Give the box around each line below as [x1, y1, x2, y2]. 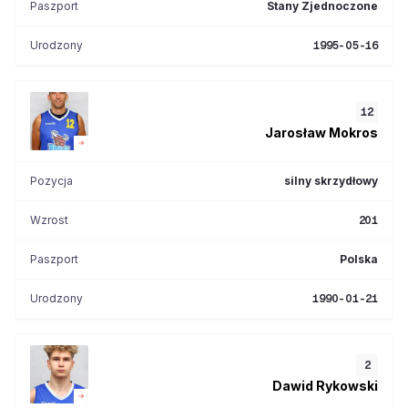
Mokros [329, 124, 378, 140]
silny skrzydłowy [284, 174, 378, 188]
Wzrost [30, 213, 68, 227]
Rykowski [316, 377, 378, 393]
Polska [340, 252, 378, 266]
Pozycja [30, 174, 73, 188]
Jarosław [265, 124, 326, 140]
